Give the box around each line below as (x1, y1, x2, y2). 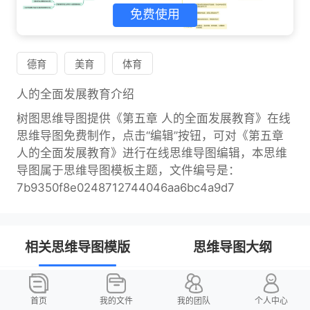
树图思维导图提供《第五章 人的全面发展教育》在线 (16, 111, 291, 126)
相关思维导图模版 (25, 238, 130, 255)
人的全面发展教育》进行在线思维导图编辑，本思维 (16, 146, 287, 161)
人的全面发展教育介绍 (16, 87, 134, 102)
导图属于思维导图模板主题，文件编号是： (16, 163, 240, 178)
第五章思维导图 (16, 282, 109, 300)
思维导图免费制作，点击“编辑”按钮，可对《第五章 (16, 129, 284, 143)
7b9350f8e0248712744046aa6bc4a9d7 (16, 181, 235, 195)
